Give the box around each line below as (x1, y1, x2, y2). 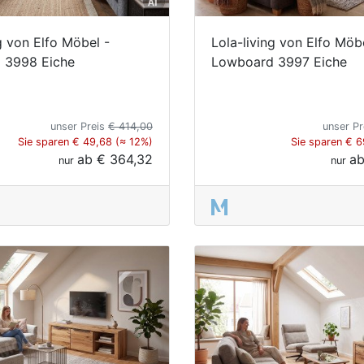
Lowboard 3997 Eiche (211, 53, 347, 70)
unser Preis (50, 119, 108, 132)
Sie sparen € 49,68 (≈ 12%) (18, 135, 153, 148)
